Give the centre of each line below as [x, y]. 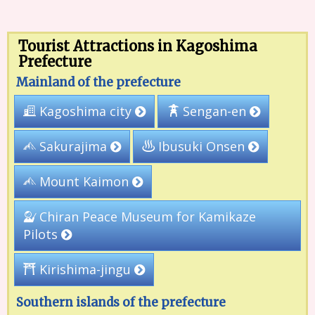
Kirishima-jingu [85, 269]
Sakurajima [73, 146]
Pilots [42, 234]
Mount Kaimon [84, 181]
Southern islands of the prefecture [121, 302]
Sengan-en [214, 111]
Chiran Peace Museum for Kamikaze [146, 217]
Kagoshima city [85, 111]
